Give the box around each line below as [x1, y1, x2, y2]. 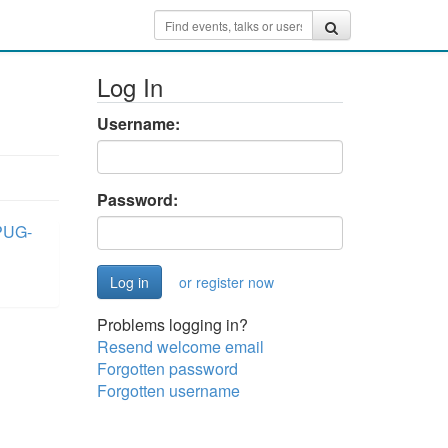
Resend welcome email [96, 335, 264, 358]
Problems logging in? [96, 313, 248, 336]
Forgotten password [96, 357, 238, 380]
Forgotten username [96, 379, 240, 402]
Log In [96, 69, 163, 104]
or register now [178, 272, 274, 292]
